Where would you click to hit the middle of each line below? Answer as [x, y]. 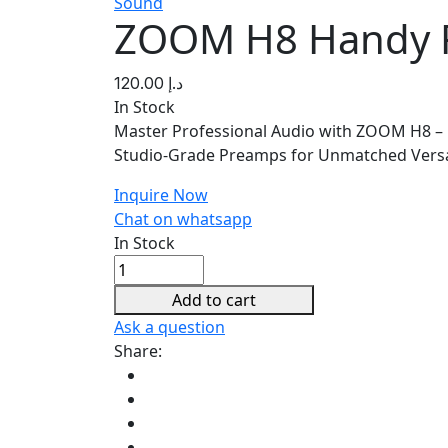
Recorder [148, 337]
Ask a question [169, 326]
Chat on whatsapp [183, 218]
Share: [138, 350]
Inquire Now [161, 194]
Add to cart [214, 299]
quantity [144, 361]
